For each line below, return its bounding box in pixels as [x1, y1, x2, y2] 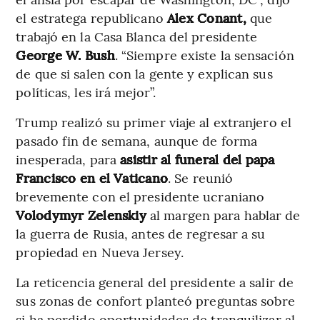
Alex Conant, [166, 8, 246, 26]
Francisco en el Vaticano [16, 168, 169, 186]
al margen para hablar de [146, 205, 301, 224]
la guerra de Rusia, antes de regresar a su [16, 224, 266, 242]
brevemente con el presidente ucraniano [16, 186, 265, 205]
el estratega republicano [16, 8, 167, 26]
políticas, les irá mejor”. [16, 82, 156, 101]
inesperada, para [16, 149, 121, 168]
